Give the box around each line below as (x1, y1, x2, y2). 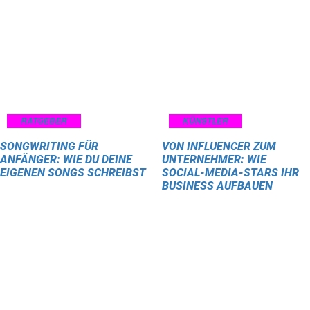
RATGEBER (21, 114, 67, 127)
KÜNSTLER (183, 114, 228, 127)
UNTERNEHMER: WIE (162, 152, 266, 166)
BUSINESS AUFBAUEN (162, 179, 273, 192)
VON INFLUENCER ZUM (162, 139, 276, 153)
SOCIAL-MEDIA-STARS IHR (162, 165, 299, 179)
